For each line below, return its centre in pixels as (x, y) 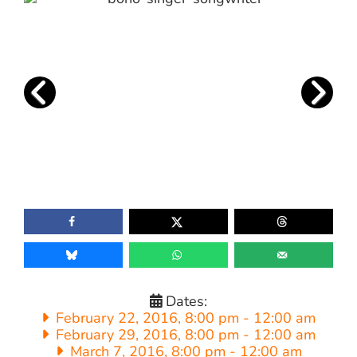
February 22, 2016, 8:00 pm (146, 318)
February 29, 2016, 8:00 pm (146, 334)
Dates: (187, 301)
